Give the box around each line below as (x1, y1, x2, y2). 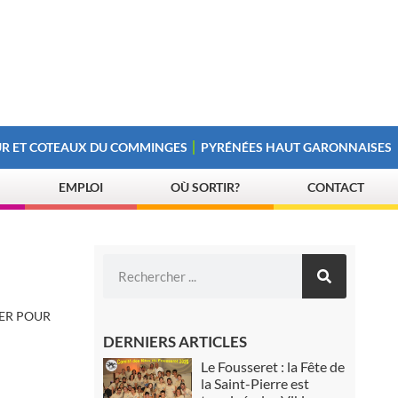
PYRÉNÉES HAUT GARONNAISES (201, 139, 393, 155)
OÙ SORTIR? (171, 179, 241, 195)
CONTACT (306, 179, 365, 195)
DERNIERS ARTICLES (103, 332, 248, 351)
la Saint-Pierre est (201, 375, 310, 392)
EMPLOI (58, 179, 104, 195)
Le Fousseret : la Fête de (201, 358, 346, 375)
